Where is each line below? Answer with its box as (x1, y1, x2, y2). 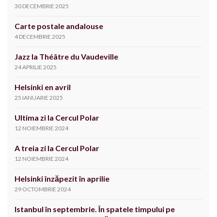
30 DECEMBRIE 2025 (15, 2, 69, 10)
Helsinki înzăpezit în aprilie (15, 174, 109, 184)
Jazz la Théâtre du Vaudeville (15, 52, 118, 62)
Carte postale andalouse (15, 21, 103, 31)
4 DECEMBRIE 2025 (15, 33, 65, 41)
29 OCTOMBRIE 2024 (15, 186, 71, 193)
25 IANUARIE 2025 (15, 94, 63, 102)
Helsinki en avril (15, 82, 71, 92)
